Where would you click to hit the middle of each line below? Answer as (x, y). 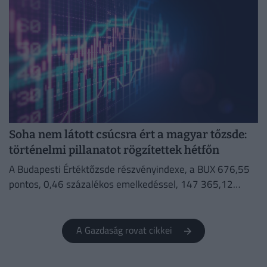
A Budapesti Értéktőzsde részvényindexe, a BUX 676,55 (129, 169)
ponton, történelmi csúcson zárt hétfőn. (94, 199)
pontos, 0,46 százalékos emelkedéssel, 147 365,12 (121, 184)
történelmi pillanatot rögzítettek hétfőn (114, 150)
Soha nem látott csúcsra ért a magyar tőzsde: (128, 135)
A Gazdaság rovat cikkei (128, 230)
